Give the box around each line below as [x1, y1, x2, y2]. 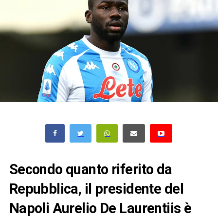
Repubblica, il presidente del [9, 181, 183, 198]
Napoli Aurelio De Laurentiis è [9, 200, 192, 217]
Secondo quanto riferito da [9, 161, 172, 178]
